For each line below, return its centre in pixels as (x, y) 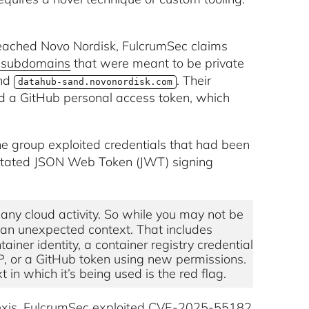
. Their (194, 81)
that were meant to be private (158, 63)
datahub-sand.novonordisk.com (96, 82)
